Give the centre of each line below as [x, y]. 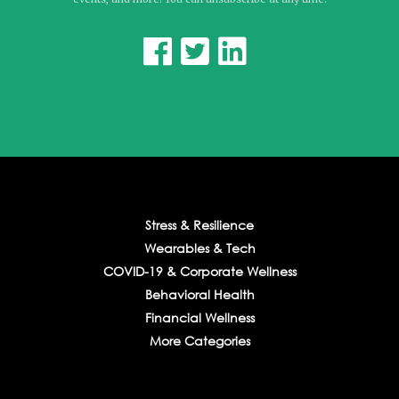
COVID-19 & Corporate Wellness [199, 271]
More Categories [199, 340]
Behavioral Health [199, 294]
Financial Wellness [199, 317]
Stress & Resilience [199, 224]
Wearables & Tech [199, 248]
